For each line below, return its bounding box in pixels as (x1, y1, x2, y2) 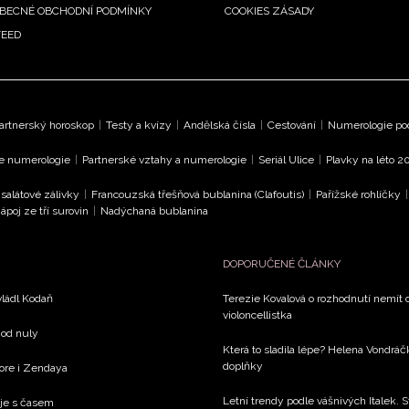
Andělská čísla (184, 118, 256, 131)
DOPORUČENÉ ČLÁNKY (223, 257, 341, 270)
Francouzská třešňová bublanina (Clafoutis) (91, 187, 304, 201)
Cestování (267, 118, 316, 131)
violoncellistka (223, 308, 292, 321)
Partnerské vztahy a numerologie (82, 152, 246, 166)
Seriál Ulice (258, 152, 314, 166)
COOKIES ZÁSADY (225, 4, 314, 17)
